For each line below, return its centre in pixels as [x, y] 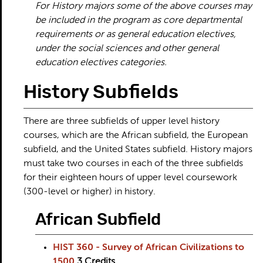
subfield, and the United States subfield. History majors [138, 150]
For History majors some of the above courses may [143, 6]
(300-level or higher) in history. [89, 192]
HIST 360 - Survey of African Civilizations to [148, 248]
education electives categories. [101, 63]
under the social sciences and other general [127, 49]
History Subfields [101, 92]
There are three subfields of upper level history [121, 122]
